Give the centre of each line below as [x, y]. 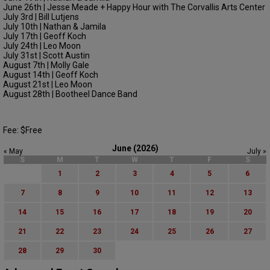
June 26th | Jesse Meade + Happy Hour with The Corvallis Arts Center [134, 7]
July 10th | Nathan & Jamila [55, 26]
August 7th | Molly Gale [46, 65]
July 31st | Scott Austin [46, 55]
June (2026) [135, 148]
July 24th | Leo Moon [42, 46]
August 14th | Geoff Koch [51, 74]
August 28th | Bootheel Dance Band [70, 94]
